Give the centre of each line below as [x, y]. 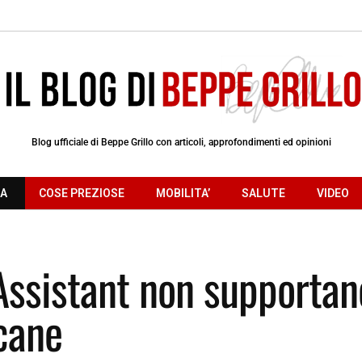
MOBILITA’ [183, 193]
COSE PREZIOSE [82, 193]
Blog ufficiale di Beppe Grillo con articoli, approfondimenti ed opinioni [181, 142]
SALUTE [263, 193]
